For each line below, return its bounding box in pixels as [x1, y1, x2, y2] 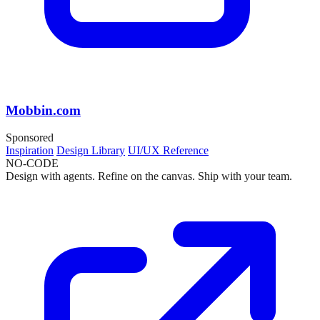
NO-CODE [6, 157, 59, 170]
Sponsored [6, 131, 54, 144]
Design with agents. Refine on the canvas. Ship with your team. [6, 170, 292, 183]
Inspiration [6, 144, 54, 157]
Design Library [56, 144, 125, 157]
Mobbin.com [6, 102, 81, 118]
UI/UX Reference [128, 144, 209, 157]
